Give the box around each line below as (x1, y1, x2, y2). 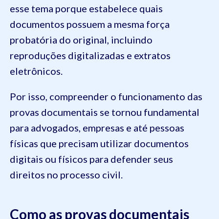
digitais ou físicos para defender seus (10, 153, 173, 165)
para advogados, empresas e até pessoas (10, 122, 184, 134)
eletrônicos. (10, 65, 63, 77)
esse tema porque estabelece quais (10, 2, 163, 15)
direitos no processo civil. (10, 169, 123, 181)
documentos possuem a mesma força (10, 18, 170, 30)
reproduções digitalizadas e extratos (10, 49, 171, 62)
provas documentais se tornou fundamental (10, 106, 199, 118)
